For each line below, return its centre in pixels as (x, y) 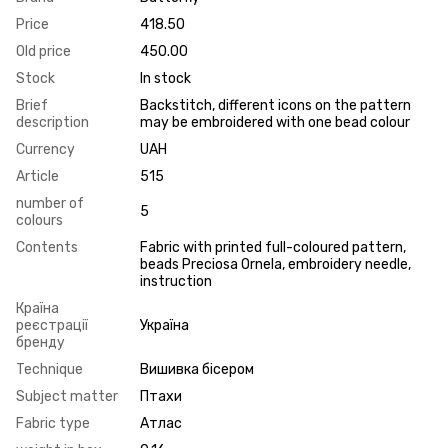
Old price (43, 51)
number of (50, 203)
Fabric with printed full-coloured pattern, (273, 247)
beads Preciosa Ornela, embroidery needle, (275, 264)
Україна (164, 325)
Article (37, 176)
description (52, 122)
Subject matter (67, 396)
